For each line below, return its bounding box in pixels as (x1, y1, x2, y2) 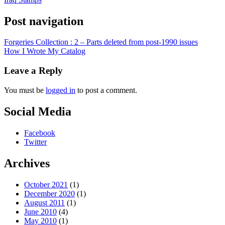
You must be (4, 85, 46, 94)
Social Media (4, 104, 71, 118)
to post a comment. (75, 85, 137, 94)
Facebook (24, 128, 55, 137)
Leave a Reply (4, 65, 63, 76)
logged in (46, 85, 75, 94)
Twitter (24, 137, 47, 146)
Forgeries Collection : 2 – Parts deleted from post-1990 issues (4, 38, 198, 47)
